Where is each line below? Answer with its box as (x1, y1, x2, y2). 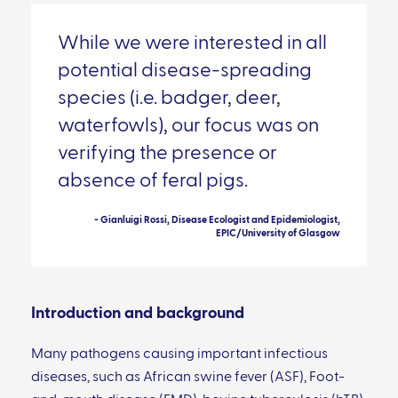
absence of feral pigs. (58, 171, 248, 191)
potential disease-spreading (58, 61, 312, 81)
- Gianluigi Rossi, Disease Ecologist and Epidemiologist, (94, 215, 340, 225)
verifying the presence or (58, 144, 277, 163)
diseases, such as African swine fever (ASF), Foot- (31, 370, 345, 385)
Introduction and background (31, 306, 244, 322)
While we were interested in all (58, 34, 327, 53)
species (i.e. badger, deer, (58, 89, 281, 108)
